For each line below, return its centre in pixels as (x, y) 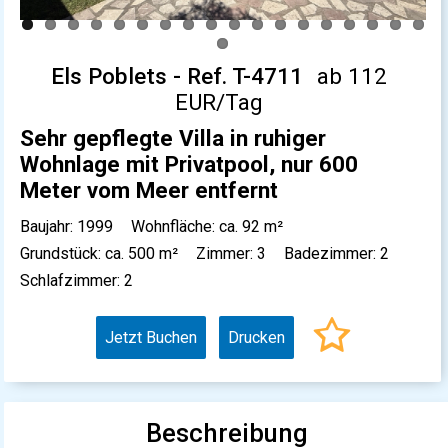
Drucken (256, 337)
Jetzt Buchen (151, 337)
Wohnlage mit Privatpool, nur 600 (189, 163)
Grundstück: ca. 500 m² (99, 253)
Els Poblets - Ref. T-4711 (176, 75)
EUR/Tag (218, 101)
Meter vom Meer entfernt (149, 189)
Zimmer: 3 (231, 253)
